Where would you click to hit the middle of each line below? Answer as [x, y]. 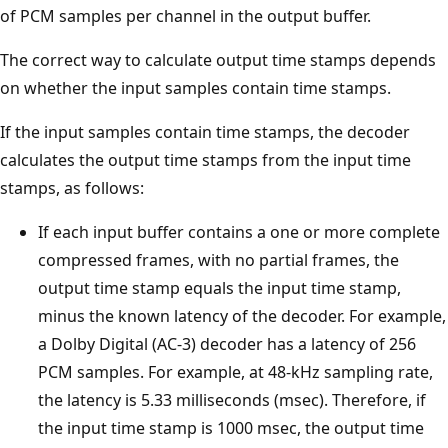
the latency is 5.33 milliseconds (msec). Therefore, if [232, 399]
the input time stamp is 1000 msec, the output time [231, 427]
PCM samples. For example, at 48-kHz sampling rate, [235, 371]
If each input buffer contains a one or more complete [239, 231]
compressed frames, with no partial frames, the [218, 259]
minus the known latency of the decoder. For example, [242, 315]
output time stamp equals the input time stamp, [219, 287]
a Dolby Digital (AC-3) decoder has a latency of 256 [227, 343]
